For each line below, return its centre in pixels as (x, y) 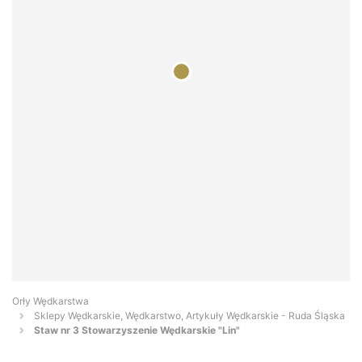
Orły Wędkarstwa (51, 301)
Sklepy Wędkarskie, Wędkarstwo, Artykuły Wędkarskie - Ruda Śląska (189, 316)
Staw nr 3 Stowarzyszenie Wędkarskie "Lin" (137, 330)
